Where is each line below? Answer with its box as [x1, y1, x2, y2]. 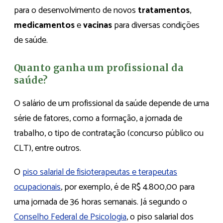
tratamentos [138, 3, 190, 18]
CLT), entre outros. [14, 140, 81, 156]
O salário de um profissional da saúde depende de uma [14, 96, 209, 111]
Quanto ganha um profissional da [14, 62, 184, 74]
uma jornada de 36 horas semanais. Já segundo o [14, 194, 187, 210]
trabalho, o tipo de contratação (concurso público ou [14, 125, 204, 141]
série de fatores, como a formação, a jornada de [14, 111, 182, 126]
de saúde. [14, 33, 50, 48]
